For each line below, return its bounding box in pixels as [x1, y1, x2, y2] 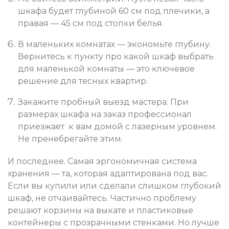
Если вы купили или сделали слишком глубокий [8, 181, 221, 191]
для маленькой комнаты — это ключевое [18, 64, 195, 74]
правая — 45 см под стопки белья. [18, 18, 164, 29]
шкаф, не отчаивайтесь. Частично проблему [8, 193, 196, 203]
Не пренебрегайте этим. [18, 134, 123, 144]
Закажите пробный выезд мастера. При [18, 97, 189, 107]
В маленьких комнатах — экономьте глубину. [18, 39, 211, 50]
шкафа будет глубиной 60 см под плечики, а [18, 6, 210, 16]
